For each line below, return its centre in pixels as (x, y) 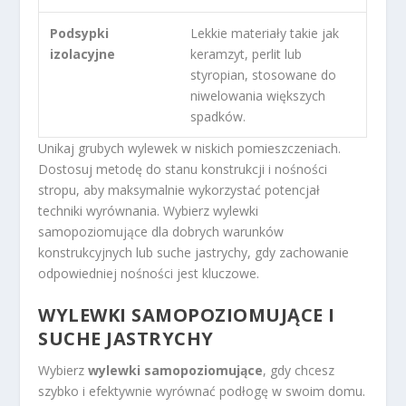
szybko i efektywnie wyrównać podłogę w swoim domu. (202, 391)
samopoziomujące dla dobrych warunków (161, 231)
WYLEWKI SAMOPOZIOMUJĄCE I (187, 315)
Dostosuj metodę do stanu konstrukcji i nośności (183, 169)
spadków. (218, 116)
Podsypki (80, 33)
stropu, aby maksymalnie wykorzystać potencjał (179, 189)
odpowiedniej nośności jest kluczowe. (149, 273)
